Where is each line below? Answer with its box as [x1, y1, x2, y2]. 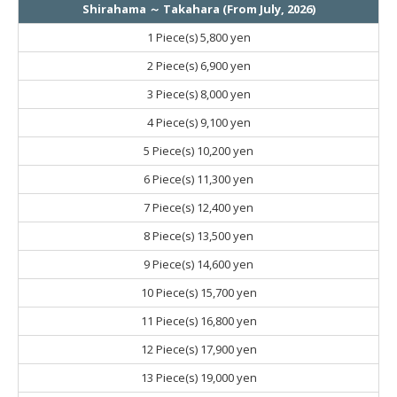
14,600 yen [197, 255, 253, 272]
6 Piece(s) [144, 170, 197, 187]
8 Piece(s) [144, 227, 197, 244]
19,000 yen [199, 369, 257, 385]
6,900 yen [199, 57, 251, 74]
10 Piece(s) [140, 284, 200, 300]
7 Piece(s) [144, 198, 197, 215]
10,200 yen [197, 142, 253, 159]
